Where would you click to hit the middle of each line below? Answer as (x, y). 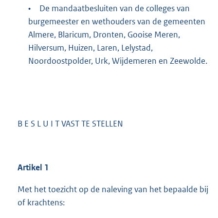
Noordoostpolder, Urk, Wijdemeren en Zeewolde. (118, 61)
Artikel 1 (33, 168)
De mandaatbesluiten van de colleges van (114, 9)
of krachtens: (41, 203)
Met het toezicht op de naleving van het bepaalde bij (113, 190)
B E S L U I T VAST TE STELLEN (70, 124)
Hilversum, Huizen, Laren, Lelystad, (90, 48)
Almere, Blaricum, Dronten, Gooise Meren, (104, 35)
